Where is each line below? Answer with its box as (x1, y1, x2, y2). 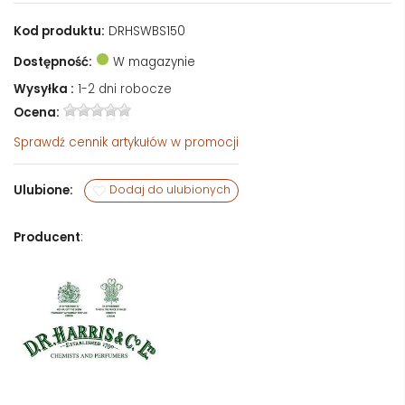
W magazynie (109, 52, 195, 71)
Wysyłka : (14, 80, 74, 98)
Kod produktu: (14, 22, 105, 40)
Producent (14, 228, 80, 246)
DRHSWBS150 (105, 22, 185, 40)
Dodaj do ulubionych (107, 182, 231, 198)
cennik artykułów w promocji (69, 133, 239, 151)
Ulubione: (14, 181, 73, 199)
